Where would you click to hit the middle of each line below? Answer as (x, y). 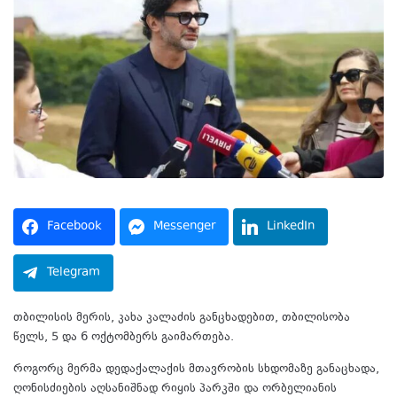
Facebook (74, 226)
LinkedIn (291, 226)
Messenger (184, 226)
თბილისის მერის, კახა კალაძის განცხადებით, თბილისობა (182, 318)
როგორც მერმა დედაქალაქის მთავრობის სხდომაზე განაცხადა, (196, 369)
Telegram (74, 272)
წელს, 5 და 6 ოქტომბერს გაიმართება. (124, 337)
